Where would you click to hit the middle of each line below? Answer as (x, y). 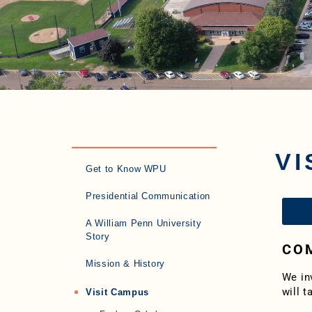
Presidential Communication (148, 196)
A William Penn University (144, 223)
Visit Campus (117, 292)
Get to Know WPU (126, 169)
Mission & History (126, 264)
